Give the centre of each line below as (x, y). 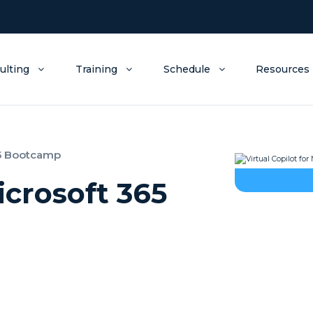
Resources (283, 69)
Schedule (187, 69)
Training (96, 69)
